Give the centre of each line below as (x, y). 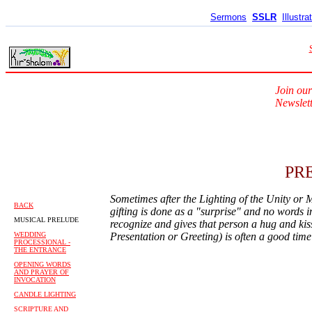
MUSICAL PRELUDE (46, 220)
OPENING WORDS (42, 264)
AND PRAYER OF (41, 272)
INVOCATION (35, 280)
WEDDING (30, 234)
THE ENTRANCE (40, 250)
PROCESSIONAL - (42, 242)
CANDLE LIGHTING (45, 294)
